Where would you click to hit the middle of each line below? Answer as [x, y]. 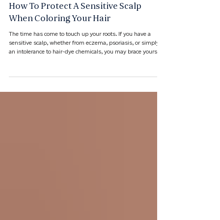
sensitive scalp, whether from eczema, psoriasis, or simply [84, 78]
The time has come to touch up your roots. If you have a [80, 69]
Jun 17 [17, 18]
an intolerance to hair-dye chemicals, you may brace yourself [86, 87]
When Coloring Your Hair [60, 54]
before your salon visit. [38, 96]
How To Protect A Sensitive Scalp [75, 41]
